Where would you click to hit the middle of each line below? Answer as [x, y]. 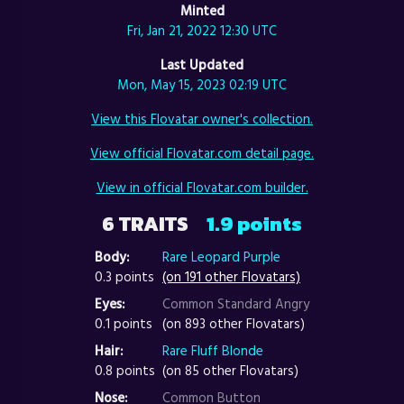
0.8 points [125, 371]
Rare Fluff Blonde [213, 351]
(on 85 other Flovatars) [230, 371]
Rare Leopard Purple [221, 257]
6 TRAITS [154, 224]
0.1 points [124, 324]
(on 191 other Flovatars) [231, 277]
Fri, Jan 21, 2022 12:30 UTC [202, 31]
